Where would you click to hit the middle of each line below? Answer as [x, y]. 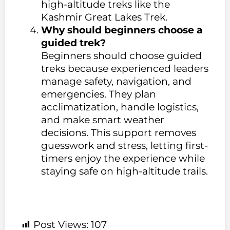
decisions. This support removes [119, 133]
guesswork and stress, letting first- [124, 146]
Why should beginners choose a [122, 30]
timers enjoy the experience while [123, 159]
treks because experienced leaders [125, 69]
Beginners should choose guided [121, 56]
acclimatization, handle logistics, [120, 107]
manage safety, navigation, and [116, 82]
